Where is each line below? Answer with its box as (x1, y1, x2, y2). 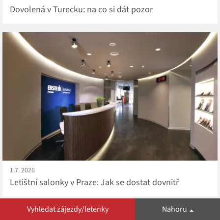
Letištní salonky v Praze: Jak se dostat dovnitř (10, 176, 179, 189)
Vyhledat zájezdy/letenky (27, 204, 109, 215)
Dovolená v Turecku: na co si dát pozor (10, 3, 153, 16)
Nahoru (162, 204, 187, 215)
